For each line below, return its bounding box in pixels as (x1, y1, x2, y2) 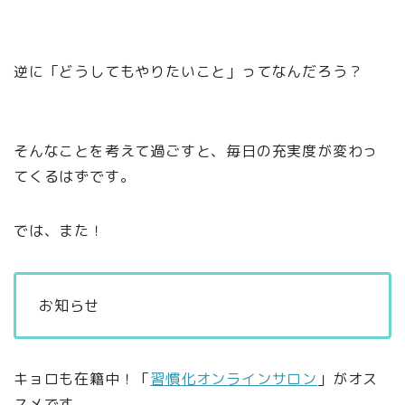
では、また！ (14, 221, 105, 241)
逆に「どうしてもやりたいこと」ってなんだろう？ (14, 61, 363, 82)
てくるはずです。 (14, 166, 136, 187)
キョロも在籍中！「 (14, 369, 151, 390)
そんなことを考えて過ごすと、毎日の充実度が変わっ (14, 141, 379, 162)
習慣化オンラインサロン (150, 369, 318, 390)
